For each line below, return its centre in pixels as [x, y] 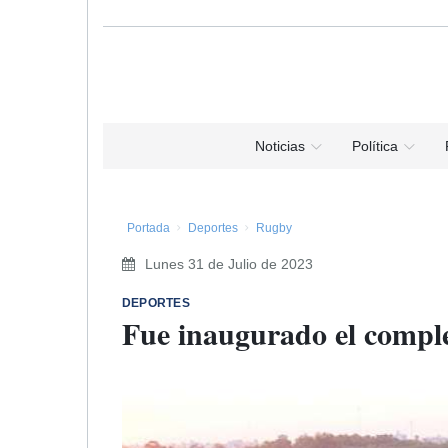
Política [374, 146]
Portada [148, 228]
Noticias [279, 146]
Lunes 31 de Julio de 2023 [229, 264]
